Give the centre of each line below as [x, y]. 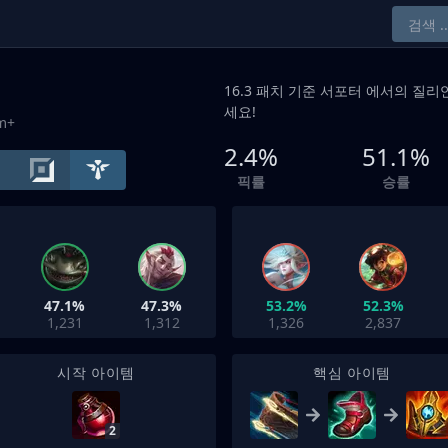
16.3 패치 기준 [272, 90]
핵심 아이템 [352, 372]
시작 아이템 [96, 372]
